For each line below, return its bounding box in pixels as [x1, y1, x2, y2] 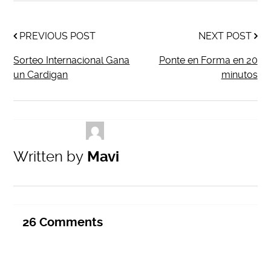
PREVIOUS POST [17, 30, 96, 42]
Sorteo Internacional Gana [13, 54, 130, 67]
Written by [13, 148, 84, 166]
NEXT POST [198, 30, 254, 42]
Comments [36, 215, 103, 230]
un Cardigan [13, 69, 68, 81]
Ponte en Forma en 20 [158, 54, 258, 67]
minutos [221, 69, 258, 81]
